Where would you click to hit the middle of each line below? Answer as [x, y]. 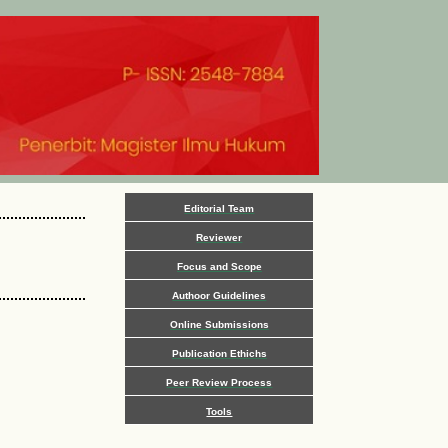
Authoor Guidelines [219, 296]
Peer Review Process [219, 383]
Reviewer [219, 238]
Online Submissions [219, 325]
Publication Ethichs [219, 354]
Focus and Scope [219, 267]
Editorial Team [219, 209]
